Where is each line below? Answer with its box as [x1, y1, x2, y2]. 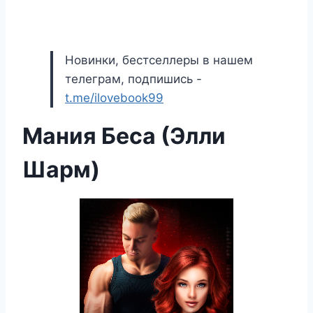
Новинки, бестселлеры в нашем [65, 53, 253, 67]
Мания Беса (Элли [22, 122, 226, 150]
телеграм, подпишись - [65, 72, 202, 86]
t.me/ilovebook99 [65, 91, 163, 105]
